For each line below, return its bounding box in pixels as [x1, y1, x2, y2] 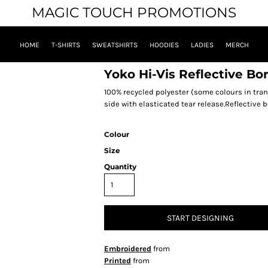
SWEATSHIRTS [92, 41, 138, 50]
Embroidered [104, 244, 151, 253]
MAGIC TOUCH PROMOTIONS [32, 4, 236, 21]
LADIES [190, 41, 214, 50]
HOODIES [149, 41, 179, 50]
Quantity [104, 162, 136, 171]
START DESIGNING [167, 213, 234, 224]
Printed [104, 256, 131, 265]
